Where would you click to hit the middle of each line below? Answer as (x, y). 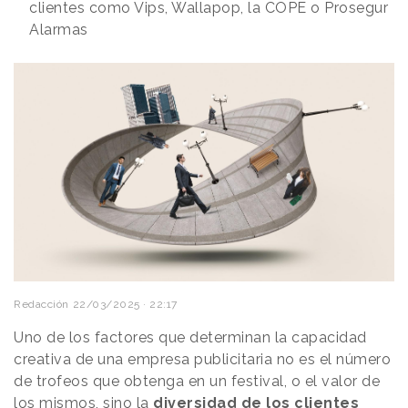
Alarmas (59, 29)
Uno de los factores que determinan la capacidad (190, 338)
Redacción (41, 305)
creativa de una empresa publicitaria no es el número (202, 360)
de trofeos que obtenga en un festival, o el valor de (197, 382)
